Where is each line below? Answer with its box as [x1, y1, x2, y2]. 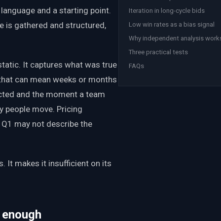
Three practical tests [129, 48, 188, 56]
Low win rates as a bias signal [129, 21, 215, 29]
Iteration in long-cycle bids [129, 7, 205, 15]
